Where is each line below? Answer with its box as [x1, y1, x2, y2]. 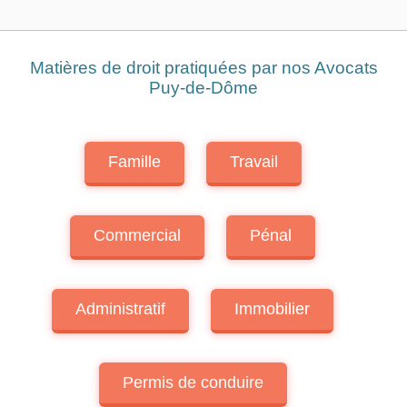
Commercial [94, 226, 181, 244]
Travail [229, 153, 278, 171]
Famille [107, 153, 161, 171]
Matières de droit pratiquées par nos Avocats [29, 58, 378, 77]
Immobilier [234, 300, 310, 318]
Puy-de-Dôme [149, 78, 258, 97]
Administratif [75, 300, 165, 318]
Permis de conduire [122, 373, 263, 392]
